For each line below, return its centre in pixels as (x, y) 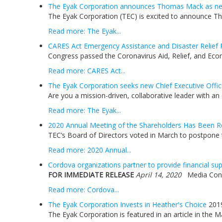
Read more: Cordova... (83, 190)
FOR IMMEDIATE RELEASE (91, 175)
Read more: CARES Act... (87, 71)
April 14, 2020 (159, 175)
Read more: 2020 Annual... (90, 150)
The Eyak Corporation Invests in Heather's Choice (127, 204)
